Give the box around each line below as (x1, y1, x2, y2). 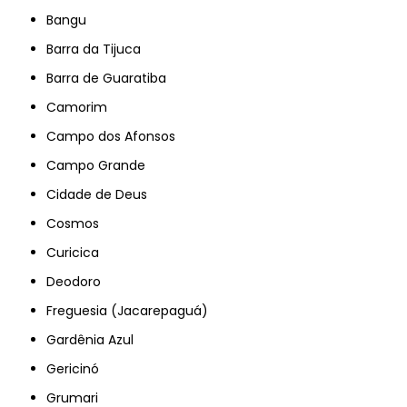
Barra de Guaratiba (54, 68, 167, 87)
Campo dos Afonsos (56, 126, 176, 145)
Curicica (56, 243, 100, 262)
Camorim (56, 97, 108, 116)
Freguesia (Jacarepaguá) (53, 301, 209, 320)
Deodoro (55, 272, 102, 291)
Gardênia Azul (56, 330, 134, 349)
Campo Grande (56, 155, 146, 174)
